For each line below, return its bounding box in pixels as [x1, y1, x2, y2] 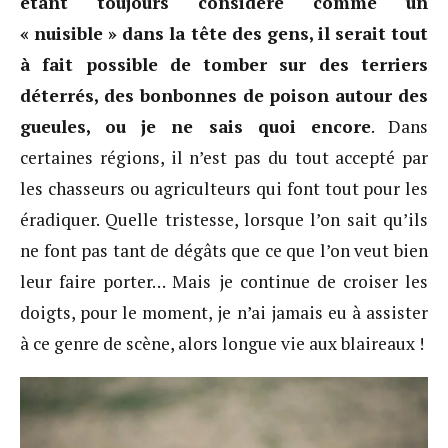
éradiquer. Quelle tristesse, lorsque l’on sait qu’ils [20, 208, 428, 232]
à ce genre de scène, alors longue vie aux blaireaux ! [20, 332, 424, 356]
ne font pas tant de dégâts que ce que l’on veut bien [20, 239, 428, 263]
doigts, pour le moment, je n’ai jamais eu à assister [20, 301, 428, 325]
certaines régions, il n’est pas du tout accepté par [20, 146, 428, 170]
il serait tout [317, 22, 429, 46]
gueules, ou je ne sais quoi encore [20, 115, 371, 139]
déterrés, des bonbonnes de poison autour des [20, 84, 428, 108]
